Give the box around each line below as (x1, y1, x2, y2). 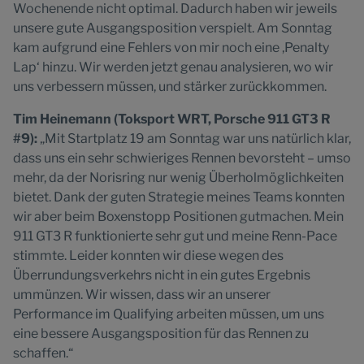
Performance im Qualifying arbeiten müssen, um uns (13, 306, 324, 322)
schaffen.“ (13, 345, 73, 361)
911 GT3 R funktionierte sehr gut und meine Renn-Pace (13, 228, 337, 244)
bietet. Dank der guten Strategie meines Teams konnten (13, 189, 344, 205)
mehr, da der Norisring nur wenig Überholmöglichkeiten (13, 170, 344, 185)
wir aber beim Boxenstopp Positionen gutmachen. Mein (13, 209, 344, 224)
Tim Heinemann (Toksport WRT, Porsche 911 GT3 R (13, 111, 331, 127)
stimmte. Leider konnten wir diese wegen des (13, 248, 284, 263)
